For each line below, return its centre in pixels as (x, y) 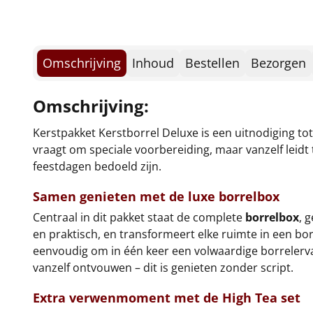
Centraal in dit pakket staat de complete (139, 217)
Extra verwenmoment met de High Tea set (167, 297)
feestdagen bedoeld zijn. (97, 166)
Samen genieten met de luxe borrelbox (156, 196)
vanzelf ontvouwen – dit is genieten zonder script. (163, 267)
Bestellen (212, 63)
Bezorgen (278, 63)
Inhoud (153, 63)
